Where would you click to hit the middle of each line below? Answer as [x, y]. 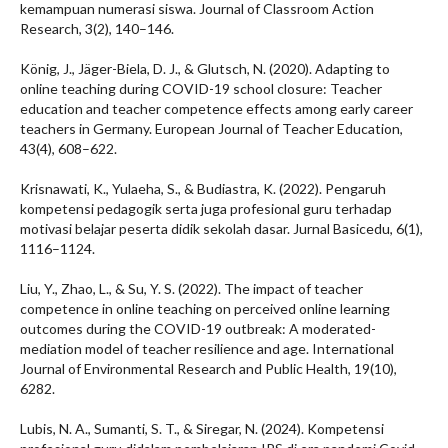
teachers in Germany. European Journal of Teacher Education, [211, 128]
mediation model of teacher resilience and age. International [207, 348]
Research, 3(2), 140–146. [97, 28]
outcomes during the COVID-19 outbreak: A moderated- [198, 328]
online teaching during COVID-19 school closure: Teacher [201, 88]
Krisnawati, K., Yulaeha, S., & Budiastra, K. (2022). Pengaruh [203, 188]
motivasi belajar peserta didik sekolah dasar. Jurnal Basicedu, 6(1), [221, 228]
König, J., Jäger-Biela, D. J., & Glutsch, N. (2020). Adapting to [205, 68]
